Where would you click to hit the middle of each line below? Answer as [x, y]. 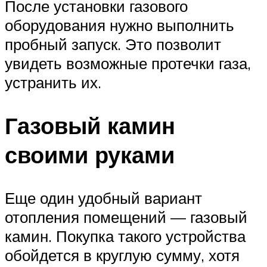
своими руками [90, 154]
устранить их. [53, 83]
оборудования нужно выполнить [119, 25]
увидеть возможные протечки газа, [128, 63]
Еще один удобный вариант [103, 198]
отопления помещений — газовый [126, 217]
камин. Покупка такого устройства [125, 236]
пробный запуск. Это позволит [113, 44]
